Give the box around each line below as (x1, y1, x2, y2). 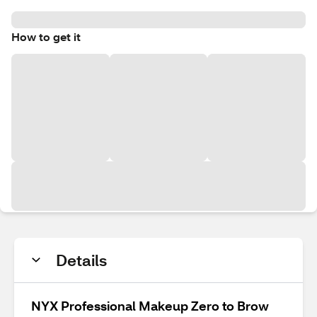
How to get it (11, 29, 81, 44)
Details (56, 250, 107, 270)
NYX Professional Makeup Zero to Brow (31, 297, 269, 314)
